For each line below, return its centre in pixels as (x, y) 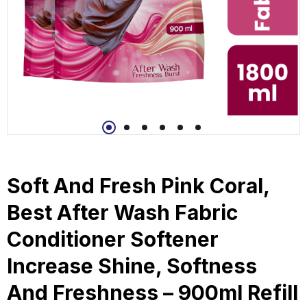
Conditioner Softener (113, 239)
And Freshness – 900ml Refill (152, 292)
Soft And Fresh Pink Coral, (138, 185)
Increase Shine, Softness (132, 266)
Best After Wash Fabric (122, 212)
